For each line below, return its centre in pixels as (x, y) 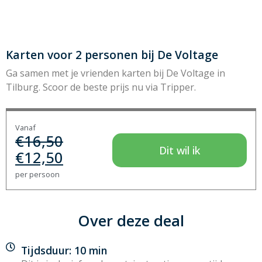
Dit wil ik (180, 150)
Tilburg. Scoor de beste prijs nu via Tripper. (101, 87)
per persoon (37, 174)
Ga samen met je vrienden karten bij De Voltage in (116, 73)
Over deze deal (131, 220)
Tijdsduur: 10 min (64, 250)
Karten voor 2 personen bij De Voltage (112, 54)
